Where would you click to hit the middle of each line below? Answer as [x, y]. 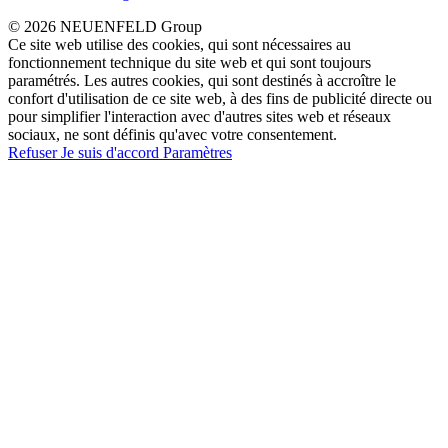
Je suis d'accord [112, 152]
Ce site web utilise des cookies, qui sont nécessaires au [179, 44]
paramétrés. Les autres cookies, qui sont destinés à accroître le [202, 80]
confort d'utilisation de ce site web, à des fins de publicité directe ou [220, 98]
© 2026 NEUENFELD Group [105, 26]
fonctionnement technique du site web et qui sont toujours [189, 62]
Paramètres [197, 152]
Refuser [34, 152]
